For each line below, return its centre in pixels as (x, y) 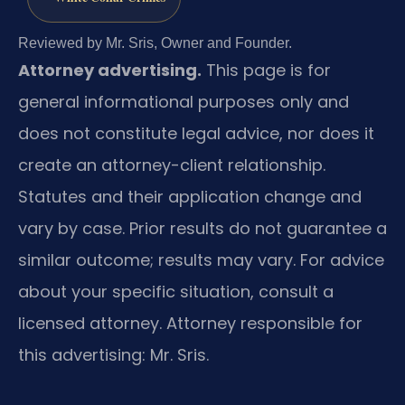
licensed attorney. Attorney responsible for (190, 324)
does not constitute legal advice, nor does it (196, 134)
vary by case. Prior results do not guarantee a (202, 229)
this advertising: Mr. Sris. (113, 355)
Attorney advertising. (110, 71)
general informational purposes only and (184, 102)
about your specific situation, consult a (176, 292)
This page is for (266, 71)
